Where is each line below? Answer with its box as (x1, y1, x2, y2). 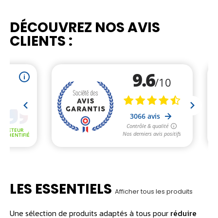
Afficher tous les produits (115, 187, 193, 197)
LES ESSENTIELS (10, 180, 115, 199)
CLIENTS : (10, 32, 73, 51)
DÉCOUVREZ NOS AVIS (10, 18, 160, 37)
